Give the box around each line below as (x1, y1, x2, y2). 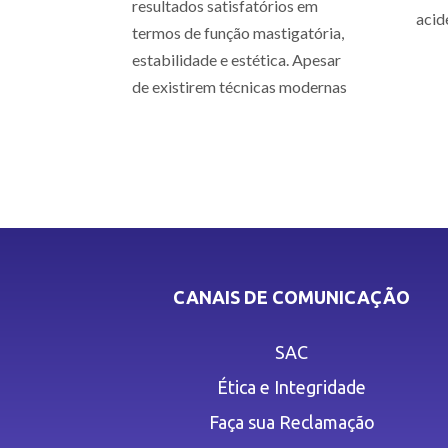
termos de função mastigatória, (132, 23, 344, 43)
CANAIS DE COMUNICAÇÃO (173, 287, 411, 308)
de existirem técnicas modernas (132, 77, 347, 97)
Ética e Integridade (217, 377, 367, 398)
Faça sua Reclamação (208, 412, 375, 433)
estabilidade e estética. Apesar (132, 50, 341, 70)
